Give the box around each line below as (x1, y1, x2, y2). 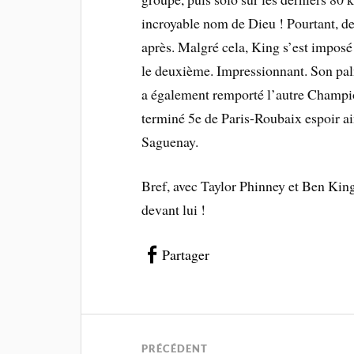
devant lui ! (141, 200, 206, 220)
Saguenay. (141, 131, 204, 151)
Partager (162, 245, 210, 265)
